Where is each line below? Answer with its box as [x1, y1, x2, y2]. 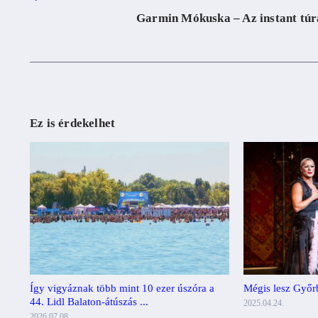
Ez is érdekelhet [30, 116, 116, 130]
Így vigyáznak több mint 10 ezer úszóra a [30, 283, 214, 295]
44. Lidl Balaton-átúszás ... [30, 296, 148, 308]
